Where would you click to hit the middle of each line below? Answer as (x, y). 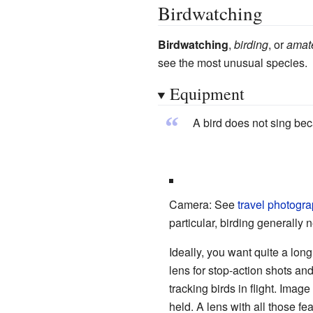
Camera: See (203, 204)
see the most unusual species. (232, 62)
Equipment (207, 93)
